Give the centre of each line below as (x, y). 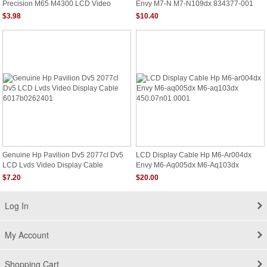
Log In (17, 206)
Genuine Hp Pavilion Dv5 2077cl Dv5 (63, 155)
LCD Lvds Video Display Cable (53, 164)
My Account (27, 235)
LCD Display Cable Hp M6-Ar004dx (194, 155)
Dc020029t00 (158, 13)
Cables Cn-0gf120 (32, 13)
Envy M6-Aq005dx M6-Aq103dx (187, 164)
